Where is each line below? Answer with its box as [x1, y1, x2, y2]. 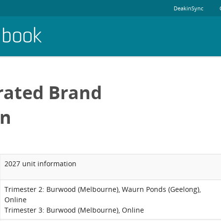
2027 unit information [4, 159, 76, 168]
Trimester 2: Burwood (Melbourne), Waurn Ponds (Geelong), [4, 184, 201, 194]
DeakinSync [174, 4, 203, 12]
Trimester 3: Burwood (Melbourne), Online [4, 205, 144, 215]
